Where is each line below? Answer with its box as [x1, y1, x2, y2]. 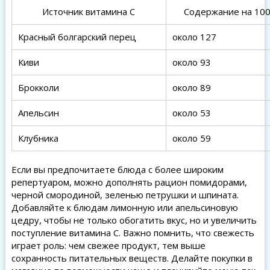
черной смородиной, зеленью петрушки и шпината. [11, 189, 239, 201]
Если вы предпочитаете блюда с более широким [11, 163, 224, 175]
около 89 [172, 81, 211, 93]
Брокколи [17, 81, 59, 93]
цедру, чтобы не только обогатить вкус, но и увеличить [11, 214, 257, 226]
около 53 [172, 107, 211, 119]
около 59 [172, 132, 211, 144]
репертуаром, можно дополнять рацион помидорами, [11, 176, 247, 188]
